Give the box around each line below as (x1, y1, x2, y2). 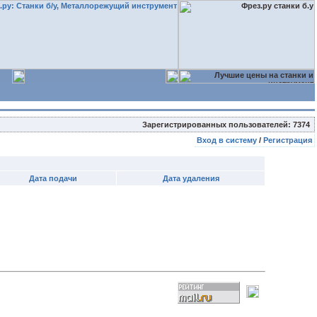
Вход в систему (197, 136, 257, 144)
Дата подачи (29, 174, 77, 183)
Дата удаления (162, 174, 219, 183)
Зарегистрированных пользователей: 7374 (142, 120, 314, 129)
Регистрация (263, 136, 312, 144)
